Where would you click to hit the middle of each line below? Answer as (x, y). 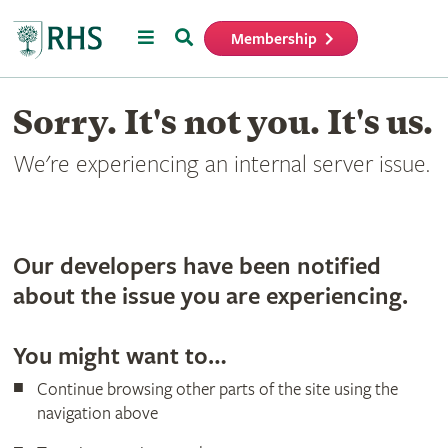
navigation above (97, 413)
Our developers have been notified (196, 266)
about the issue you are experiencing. (210, 296)
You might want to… (119, 356)
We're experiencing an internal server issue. (221, 164)
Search (200, 36)
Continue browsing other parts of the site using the (217, 389)
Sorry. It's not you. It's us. (222, 122)
